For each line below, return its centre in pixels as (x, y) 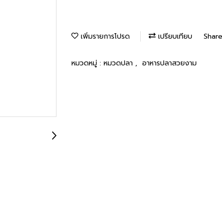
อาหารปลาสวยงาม (169, 63)
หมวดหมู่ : (87, 63)
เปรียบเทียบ (174, 36)
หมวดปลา (119, 63)
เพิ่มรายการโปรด (104, 36)
